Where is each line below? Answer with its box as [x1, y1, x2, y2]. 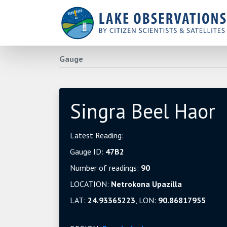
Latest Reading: [70, 130, 124, 140]
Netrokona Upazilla [111, 179, 182, 189]
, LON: [135, 195, 158, 205]
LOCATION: [70, 179, 111, 189]
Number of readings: [70, 163, 141, 173]
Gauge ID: [70, 146, 105, 157]
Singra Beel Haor [70, 98, 215, 124]
